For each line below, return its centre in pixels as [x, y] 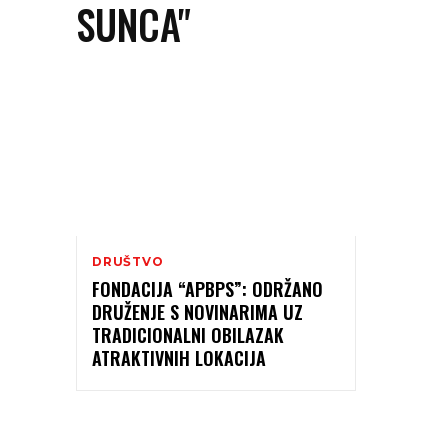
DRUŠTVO [128, 261]
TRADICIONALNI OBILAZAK [188, 334]
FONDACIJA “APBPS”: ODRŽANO [207, 288]
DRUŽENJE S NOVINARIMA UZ [197, 311]
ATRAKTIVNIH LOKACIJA [179, 357]
